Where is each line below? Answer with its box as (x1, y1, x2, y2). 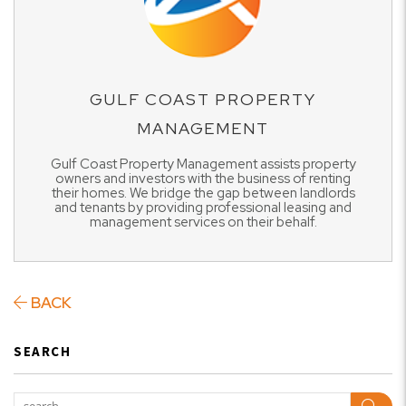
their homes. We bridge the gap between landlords (51, 184, 355, 203)
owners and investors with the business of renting (55, 169, 351, 188)
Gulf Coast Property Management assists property (50, 155, 356, 174)
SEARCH (14, 343, 71, 361)
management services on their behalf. (89, 213, 317, 232)
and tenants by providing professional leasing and (54, 198, 352, 217)
